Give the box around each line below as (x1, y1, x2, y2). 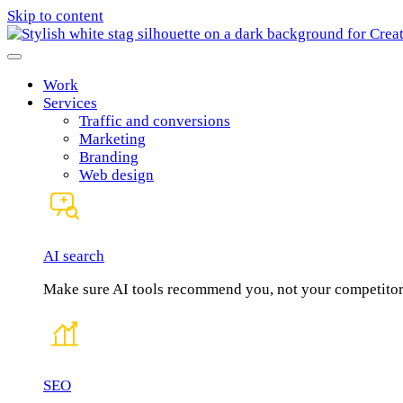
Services (43, 94, 97, 112)
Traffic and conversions (79, 112, 230, 130)
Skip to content (7, 7, 103, 24)
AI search (43, 247, 104, 265)
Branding (79, 148, 139, 166)
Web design (79, 166, 154, 184)
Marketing (79, 130, 146, 148)
